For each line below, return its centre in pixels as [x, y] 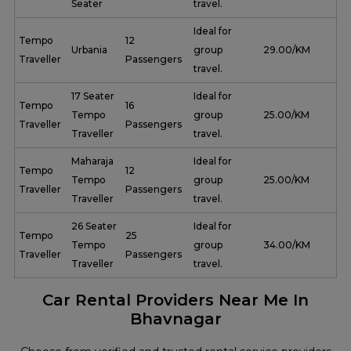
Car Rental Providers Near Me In [175, 300]
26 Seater [94, 226]
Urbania [89, 50]
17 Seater [93, 96]
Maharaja [92, 161]
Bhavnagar [175, 319]
